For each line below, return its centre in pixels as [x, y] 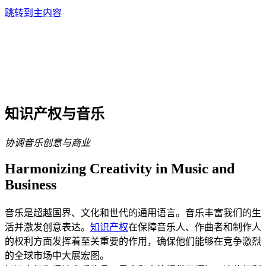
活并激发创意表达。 [47, 227]
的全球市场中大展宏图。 [57, 255]
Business [31, 184]
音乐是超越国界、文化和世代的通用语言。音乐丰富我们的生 [133, 213]
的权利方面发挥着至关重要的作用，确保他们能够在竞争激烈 [133, 241]
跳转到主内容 [33, 13]
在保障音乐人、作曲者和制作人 [195, 227]
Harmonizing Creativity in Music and [120, 168]
